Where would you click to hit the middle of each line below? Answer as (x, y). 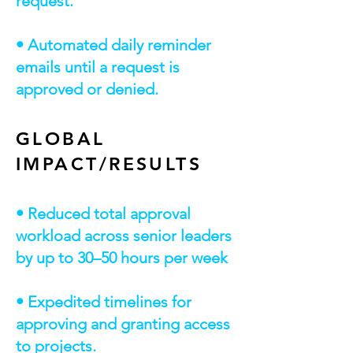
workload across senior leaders (124, 236)
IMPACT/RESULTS (109, 164)
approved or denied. (87, 89)
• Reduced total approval (103, 214)
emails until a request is (98, 67)
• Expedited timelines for (104, 302)
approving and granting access (123, 324)
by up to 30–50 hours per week (122, 258)
